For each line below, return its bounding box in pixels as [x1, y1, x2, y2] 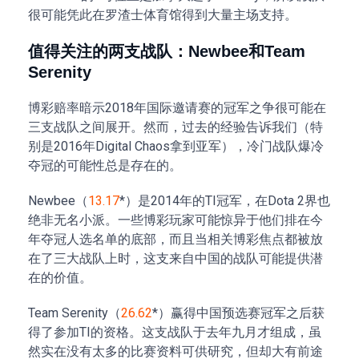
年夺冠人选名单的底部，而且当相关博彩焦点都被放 [28, 232, 323, 247]
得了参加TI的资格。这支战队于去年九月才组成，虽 [28, 325, 321, 340]
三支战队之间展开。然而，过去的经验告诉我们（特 [28, 119, 323, 135]
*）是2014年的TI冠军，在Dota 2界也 [119, 193, 330, 208]
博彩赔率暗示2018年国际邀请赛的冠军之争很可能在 [28, 100, 326, 115]
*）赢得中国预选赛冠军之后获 [152, 305, 325, 321]
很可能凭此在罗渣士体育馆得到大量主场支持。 [28, 7, 297, 22]
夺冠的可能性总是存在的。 [28, 158, 182, 173]
